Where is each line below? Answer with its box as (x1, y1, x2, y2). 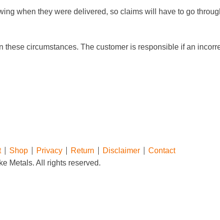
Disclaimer (103, 146, 140, 155)
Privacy (36, 146, 62, 155)
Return (71, 146, 94, 155)
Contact (148, 146, 175, 155)
